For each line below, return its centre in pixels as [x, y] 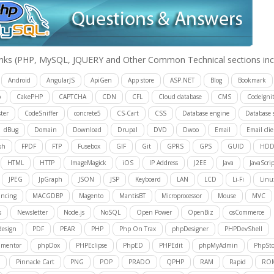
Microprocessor [181, 196]
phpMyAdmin [218, 245]
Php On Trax [137, 229]
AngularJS [60, 80]
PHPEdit [171, 245]
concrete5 [87, 113]
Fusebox [89, 146]
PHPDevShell [243, 229]
